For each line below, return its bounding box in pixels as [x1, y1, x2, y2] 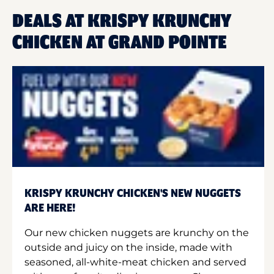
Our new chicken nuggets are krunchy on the [24, 226, 249, 239]
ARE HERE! [24, 202, 76, 215]
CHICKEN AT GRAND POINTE [12, 33, 227, 53]
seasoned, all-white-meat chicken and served [24, 256, 246, 268]
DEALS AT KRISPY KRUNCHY [12, 12, 231, 31]
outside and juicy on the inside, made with [24, 241, 232, 253]
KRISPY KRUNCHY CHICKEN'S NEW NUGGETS [24, 187, 241, 200]
